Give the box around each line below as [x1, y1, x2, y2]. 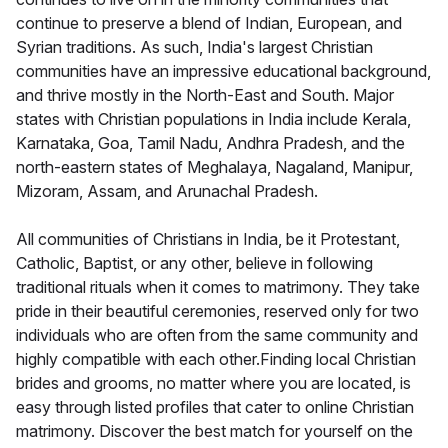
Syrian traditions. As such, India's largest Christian [16, 37, 373, 58]
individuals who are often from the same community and [16, 325, 418, 346]
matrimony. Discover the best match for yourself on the [16, 421, 413, 442]
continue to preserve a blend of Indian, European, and [16, 13, 402, 34]
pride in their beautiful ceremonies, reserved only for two [16, 301, 419, 322]
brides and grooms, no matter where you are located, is [16, 373, 411, 394]
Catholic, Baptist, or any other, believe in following [16, 253, 373, 274]
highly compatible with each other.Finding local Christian [16, 349, 416, 370]
